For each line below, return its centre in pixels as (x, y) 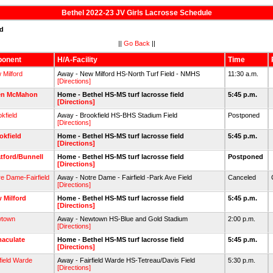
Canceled (243, 177)
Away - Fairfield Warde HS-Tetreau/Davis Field (126, 260)
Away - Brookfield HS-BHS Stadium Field (117, 115)
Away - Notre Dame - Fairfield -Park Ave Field (125, 177)
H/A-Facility (77, 60)
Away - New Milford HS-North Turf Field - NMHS (129, 74)
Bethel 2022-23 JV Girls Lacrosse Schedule (136, 13)
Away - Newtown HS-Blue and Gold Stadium (122, 219)
